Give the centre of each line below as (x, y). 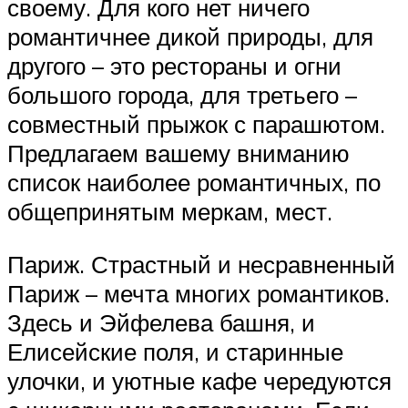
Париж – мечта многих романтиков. (199, 293)
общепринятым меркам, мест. (170, 212)
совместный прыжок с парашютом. (196, 124)
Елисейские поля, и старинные (175, 351)
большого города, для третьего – (182, 95)
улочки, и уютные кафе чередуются (199, 380)
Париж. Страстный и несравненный (201, 264)
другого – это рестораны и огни (174, 66)
